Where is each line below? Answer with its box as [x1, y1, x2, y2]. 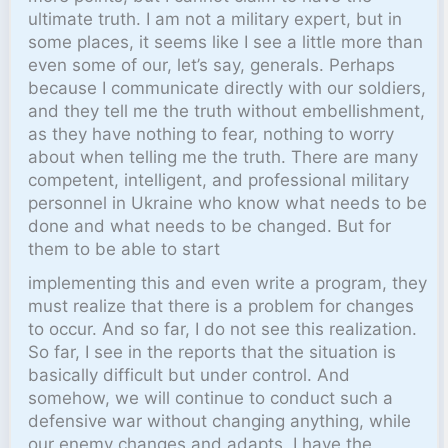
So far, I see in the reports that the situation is [28, 342, 397, 363]
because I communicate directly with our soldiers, [28, 77, 427, 98]
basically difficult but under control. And [28, 365, 351, 386]
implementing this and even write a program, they [28, 273, 428, 294]
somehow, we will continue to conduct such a [28, 388, 394, 409]
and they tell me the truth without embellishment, [28, 100, 426, 121]
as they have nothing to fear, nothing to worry [28, 123, 395, 144]
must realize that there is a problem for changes [28, 296, 415, 317]
